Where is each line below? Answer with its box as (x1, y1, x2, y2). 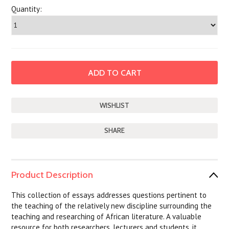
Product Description (11, 169, 94, 180)
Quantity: (11, 4, 42, 14)
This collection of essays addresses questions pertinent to (11, 190, 207, 200)
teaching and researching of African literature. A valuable (11, 212, 202, 221)
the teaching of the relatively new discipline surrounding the (11, 201, 212, 211)
